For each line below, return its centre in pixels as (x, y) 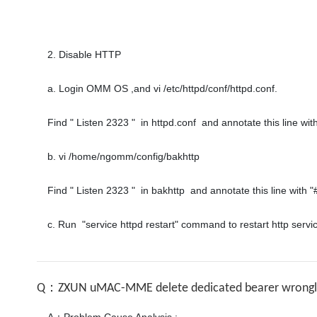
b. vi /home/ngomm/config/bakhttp (125, 156)
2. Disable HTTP (84, 54)
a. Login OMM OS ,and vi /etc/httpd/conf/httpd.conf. (162, 88)
